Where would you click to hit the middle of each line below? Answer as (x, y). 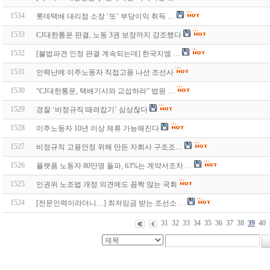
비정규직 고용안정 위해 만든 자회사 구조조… (109, 147)
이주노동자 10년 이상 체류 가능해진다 (98, 129)
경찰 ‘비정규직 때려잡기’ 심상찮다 (92, 110)
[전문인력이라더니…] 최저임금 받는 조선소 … (111, 203)
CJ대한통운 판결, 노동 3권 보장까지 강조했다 (109, 35)
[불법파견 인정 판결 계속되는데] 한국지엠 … (108, 54)
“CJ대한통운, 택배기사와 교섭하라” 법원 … (105, 91)
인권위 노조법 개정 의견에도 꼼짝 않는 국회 (107, 185)
